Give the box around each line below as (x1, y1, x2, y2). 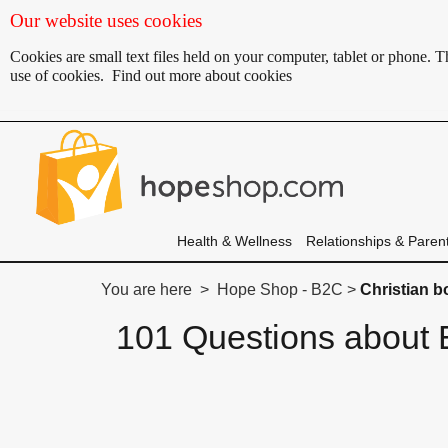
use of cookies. (10, 67, 112, 84)
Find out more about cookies (112, 67, 292, 84)
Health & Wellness (176, 233, 292, 249)
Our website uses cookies (10, 10, 202, 31)
